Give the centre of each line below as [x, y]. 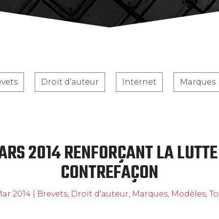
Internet [139, 82]
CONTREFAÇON [109, 173]
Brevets [52, 194]
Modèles [188, 194]
